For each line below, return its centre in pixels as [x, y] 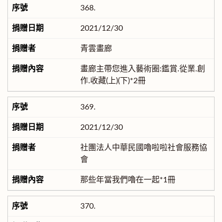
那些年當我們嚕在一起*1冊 [128, 180]
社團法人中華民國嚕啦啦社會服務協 [143, 148]
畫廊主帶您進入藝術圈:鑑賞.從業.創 [142, 69]
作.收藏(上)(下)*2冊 [113, 81]
